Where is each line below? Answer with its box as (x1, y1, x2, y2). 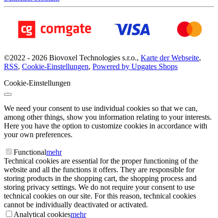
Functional (14, 148, 46, 157)
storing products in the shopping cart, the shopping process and (4, 174, 197, 183)
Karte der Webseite (141, 54, 199, 62)
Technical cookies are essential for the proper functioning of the (4, 157, 198, 165)
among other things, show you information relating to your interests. (4, 113, 212, 122)
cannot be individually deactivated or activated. (4, 200, 148, 209)
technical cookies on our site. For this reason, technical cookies (4, 192, 196, 200)
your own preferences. (4, 130, 73, 139)
